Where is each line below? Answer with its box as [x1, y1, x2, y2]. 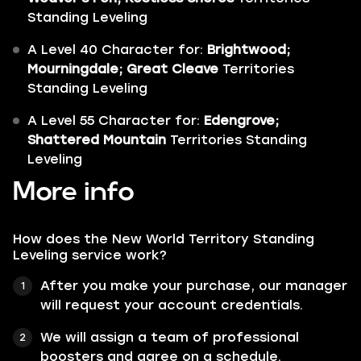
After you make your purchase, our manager [40, 278, 347, 293]
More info [13, 180, 135, 204]
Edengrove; [204, 113, 279, 128]
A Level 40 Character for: [27, 42, 203, 57]
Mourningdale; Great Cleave [27, 61, 218, 77]
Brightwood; [207, 42, 290, 57]
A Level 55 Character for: [27, 113, 204, 128]
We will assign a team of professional [40, 330, 299, 345]
